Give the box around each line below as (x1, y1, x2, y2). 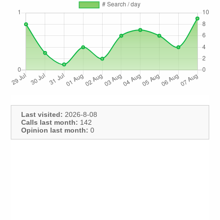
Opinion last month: (21, 126, 89, 135)
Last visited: (21, 110, 63, 119)
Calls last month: (21, 118, 79, 127)
